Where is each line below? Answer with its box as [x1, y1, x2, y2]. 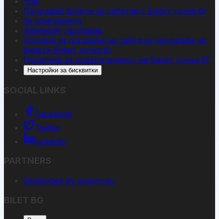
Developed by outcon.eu [23, 175, 115, 185]
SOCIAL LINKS [4, 84, 66, 96]
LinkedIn [35, 136, 66, 146]
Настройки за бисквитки [27, 66, 98, 74]
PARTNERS [4, 155, 51, 167]
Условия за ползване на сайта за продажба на [23, 35, 206, 45]
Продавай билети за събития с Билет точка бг [23, 6, 206, 16]
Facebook [35, 109, 72, 119]
